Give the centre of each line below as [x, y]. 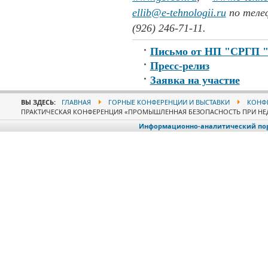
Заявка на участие [195, 80]
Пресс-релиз [179, 66]
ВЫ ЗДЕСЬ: [39, 102]
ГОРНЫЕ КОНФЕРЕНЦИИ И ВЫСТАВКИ [169, 102]
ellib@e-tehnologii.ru [179, 12]
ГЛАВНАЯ [76, 102]
